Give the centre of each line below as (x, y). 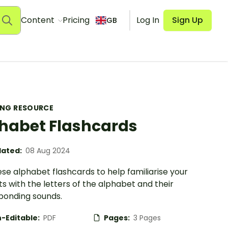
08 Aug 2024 (48, 151)
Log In (148, 20)
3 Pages (147, 218)
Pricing (76, 20)
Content (38, 20)
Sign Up (188, 20)
